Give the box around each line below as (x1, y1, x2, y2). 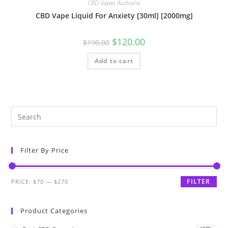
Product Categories (20, 206, 88, 215)
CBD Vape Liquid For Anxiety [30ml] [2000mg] (35, 10, 193, 20)
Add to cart (94, 56, 134, 65)
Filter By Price (20, 146, 69, 155)
